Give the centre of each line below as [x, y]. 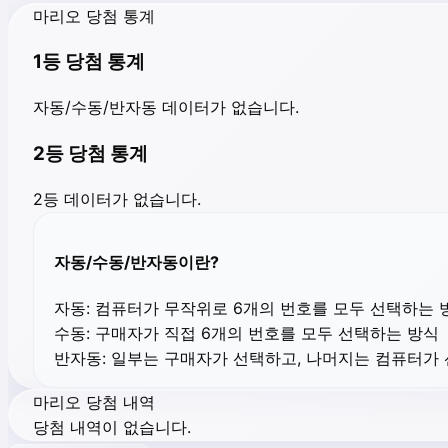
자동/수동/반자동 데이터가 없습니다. [166, 107]
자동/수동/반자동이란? [136, 261]
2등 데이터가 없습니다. [117, 198]
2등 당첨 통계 [90, 153]
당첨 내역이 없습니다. [112, 427]
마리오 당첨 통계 [94, 15]
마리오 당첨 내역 [94, 402]
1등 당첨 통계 [89, 62]
